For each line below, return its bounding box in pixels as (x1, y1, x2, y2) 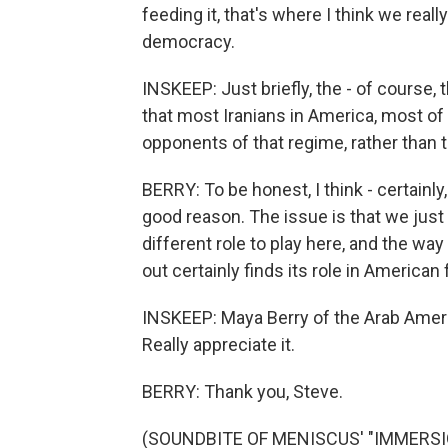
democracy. (142, 31, 235, 52)
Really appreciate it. (142, 334, 295, 355)
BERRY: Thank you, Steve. (142, 381, 343, 402)
